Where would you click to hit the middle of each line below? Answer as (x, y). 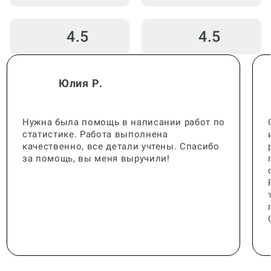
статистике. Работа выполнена (95, 119)
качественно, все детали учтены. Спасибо (121, 132)
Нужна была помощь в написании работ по (124, 107)
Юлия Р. (81, 68)
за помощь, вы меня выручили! (96, 144)
